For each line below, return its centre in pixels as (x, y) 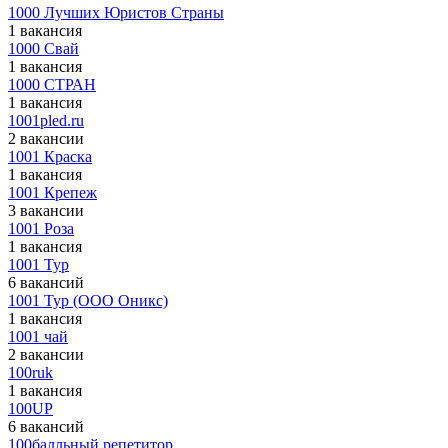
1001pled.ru (46, 120)
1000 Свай (43, 48)
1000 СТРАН (52, 84)
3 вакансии (46, 210)
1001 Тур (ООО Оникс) (88, 300)
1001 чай (38, 336)
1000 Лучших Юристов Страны (116, 12)
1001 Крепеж (52, 192)
